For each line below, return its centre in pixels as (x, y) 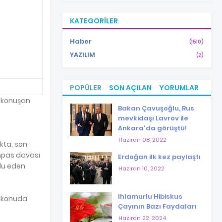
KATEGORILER (94, 21)
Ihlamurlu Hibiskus (150, 196)
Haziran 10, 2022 (141, 168)
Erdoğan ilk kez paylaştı (159, 157)
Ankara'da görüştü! (152, 128)
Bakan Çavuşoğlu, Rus (156, 108)
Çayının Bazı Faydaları (157, 206)
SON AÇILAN (130, 88)
